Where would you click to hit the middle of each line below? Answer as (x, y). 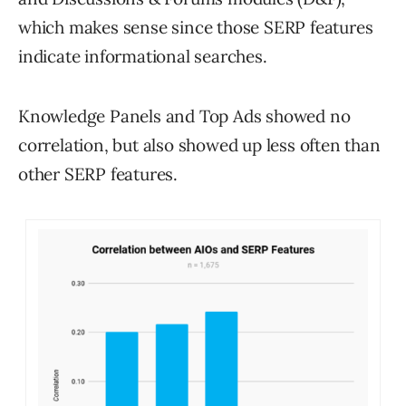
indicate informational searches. (143, 56)
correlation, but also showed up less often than (199, 145)
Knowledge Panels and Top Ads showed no (184, 116)
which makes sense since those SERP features (196, 27)
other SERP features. (98, 174)
